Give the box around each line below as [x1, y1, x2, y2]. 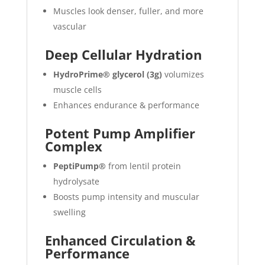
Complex [44, 137, 102, 156]
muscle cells [53, 84, 102, 96]
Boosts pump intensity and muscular [53, 191, 199, 203]
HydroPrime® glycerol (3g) [53, 69, 162, 80]
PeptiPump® [53, 160, 106, 172]
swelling [53, 206, 86, 218]
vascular [53, 21, 86, 33]
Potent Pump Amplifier [44, 124, 195, 143]
